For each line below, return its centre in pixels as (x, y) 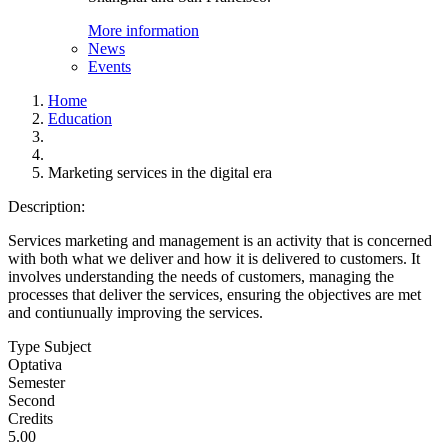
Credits (30, 418)
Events (109, 66)
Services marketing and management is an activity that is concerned (220, 240)
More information (143, 30)
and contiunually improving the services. (135, 312)
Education (80, 118)
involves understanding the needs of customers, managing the (201, 276)
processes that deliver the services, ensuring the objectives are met (214, 294)
